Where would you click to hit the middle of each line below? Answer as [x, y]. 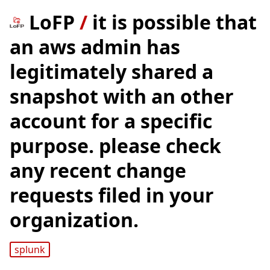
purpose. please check [115, 146]
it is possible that [174, 22]
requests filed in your [112, 195]
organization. [74, 220]
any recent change [98, 170]
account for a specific [111, 121]
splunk [30, 250]
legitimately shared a [111, 71]
